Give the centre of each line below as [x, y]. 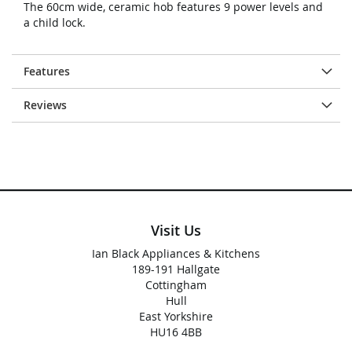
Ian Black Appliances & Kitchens [176, 253]
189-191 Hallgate [176, 269]
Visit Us [176, 230]
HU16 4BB [176, 332]
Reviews [45, 105]
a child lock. [55, 22]
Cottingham [176, 285]
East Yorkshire [176, 316]
